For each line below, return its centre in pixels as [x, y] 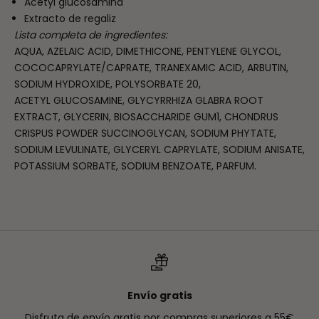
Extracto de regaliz [70, 19]
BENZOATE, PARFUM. [209, 166]
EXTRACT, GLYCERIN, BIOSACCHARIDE [104, 117]
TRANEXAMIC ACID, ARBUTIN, [221, 68]
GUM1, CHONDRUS [236, 117]
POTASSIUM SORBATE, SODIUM [88, 166]
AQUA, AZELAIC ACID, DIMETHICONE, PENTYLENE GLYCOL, [148, 52]
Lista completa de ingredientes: [91, 35]
